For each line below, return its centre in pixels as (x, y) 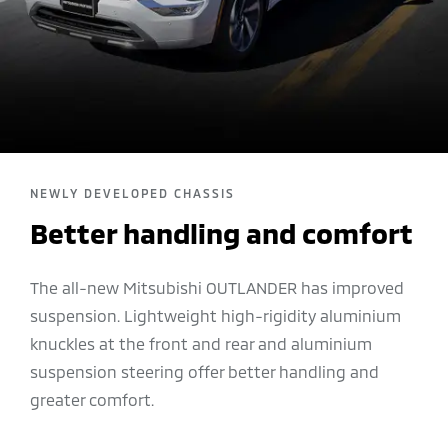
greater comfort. (92, 400)
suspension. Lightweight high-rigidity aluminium (215, 316)
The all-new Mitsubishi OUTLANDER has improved (217, 288)
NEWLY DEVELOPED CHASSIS (132, 193)
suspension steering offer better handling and (204, 372)
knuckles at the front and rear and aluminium (201, 344)
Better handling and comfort (221, 233)
